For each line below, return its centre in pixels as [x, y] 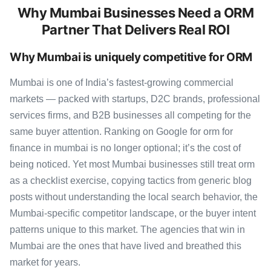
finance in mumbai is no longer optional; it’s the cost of [125, 148]
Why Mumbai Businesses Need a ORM [135, 13]
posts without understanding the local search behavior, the [134, 197]
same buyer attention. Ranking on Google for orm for [121, 132]
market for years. [45, 262]
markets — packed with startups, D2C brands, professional [135, 99]
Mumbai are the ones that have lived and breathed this [126, 246]
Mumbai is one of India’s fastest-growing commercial [122, 83]
